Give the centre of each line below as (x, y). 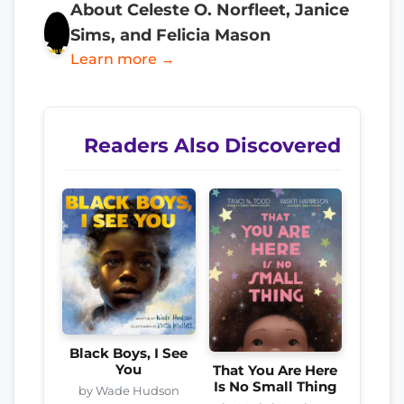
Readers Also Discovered (212, 145)
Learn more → (123, 59)
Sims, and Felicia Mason (171, 34)
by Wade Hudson (129, 391)
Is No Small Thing (275, 387)
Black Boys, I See (129, 354)
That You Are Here (275, 371)
